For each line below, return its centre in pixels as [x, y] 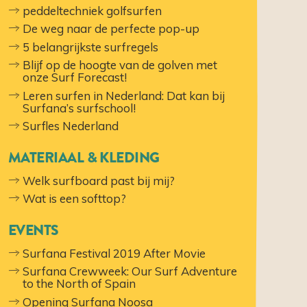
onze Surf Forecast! [76, 77]
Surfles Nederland [71, 126]
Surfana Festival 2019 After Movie [114, 253]
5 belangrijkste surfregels [91, 47]
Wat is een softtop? [75, 199]
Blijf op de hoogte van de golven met [120, 65]
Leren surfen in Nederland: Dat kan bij [124, 95]
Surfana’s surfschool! [79, 108]
